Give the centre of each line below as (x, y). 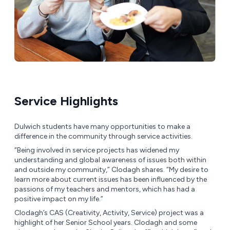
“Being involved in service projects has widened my (97, 150)
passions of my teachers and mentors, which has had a (105, 189)
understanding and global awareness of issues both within (110, 160)
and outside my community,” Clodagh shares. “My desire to (111, 170)
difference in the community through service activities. (103, 137)
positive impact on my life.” (59, 199)
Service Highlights (66, 101)
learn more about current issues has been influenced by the (111, 180)
